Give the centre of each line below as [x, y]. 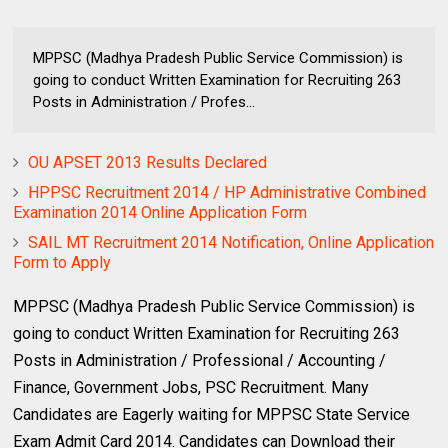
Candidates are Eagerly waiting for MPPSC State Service [212, 414]
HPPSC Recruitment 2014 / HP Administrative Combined [227, 192]
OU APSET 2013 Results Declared [148, 162]
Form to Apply [62, 262]
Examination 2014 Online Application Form [160, 212]
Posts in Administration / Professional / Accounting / [200, 360]
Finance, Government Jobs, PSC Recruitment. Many [191, 387]
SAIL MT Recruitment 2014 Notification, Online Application [231, 242]
